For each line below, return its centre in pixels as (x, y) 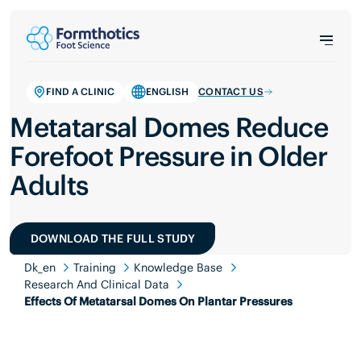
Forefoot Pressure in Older (168, 156)
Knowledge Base (178, 267)
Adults (49, 185)
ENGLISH (167, 92)
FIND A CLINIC (80, 92)
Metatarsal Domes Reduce (169, 127)
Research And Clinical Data (96, 284)
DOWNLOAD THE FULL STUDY (112, 238)
